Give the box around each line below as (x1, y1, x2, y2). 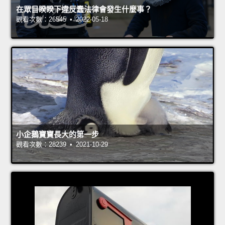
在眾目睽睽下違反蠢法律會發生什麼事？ (16, 5, 152, 14)
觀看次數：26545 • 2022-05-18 (16, 16, 108, 24)
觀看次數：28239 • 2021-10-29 (16, 141, 108, 149)
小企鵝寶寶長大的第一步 (16, 130, 99, 139)
